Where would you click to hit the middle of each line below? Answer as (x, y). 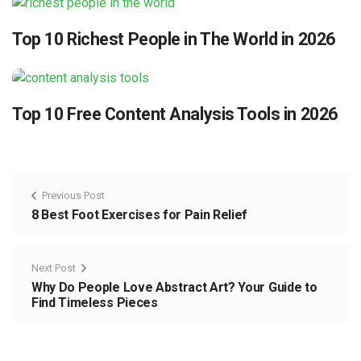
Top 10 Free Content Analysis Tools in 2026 (175, 114)
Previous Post (73, 196)
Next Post (54, 268)
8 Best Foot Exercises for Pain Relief (140, 215)
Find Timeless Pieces (95, 303)
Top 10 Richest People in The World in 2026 (174, 39)
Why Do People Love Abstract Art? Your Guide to (174, 288)
